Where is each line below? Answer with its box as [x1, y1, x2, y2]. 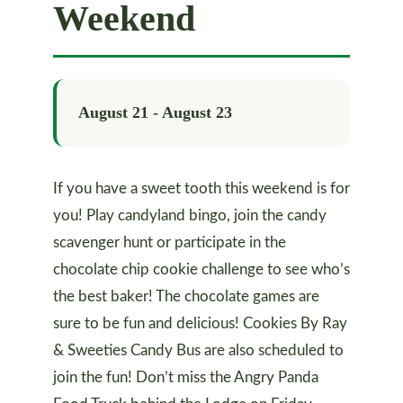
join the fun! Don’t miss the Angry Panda [53, 370, 318, 386]
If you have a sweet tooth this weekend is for [53, 181, 350, 197]
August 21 [78, 103, 148, 122]
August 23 [162, 103, 232, 122]
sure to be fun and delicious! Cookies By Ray [53, 316, 347, 332]
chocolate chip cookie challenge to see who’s [53, 262, 350, 278]
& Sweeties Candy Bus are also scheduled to [53, 343, 344, 359]
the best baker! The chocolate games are [53, 289, 319, 305]
